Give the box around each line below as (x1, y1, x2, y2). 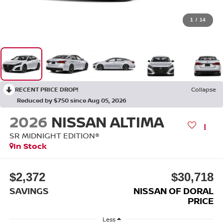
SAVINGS (9, 184, 49, 197)
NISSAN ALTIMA (51, 111, 164, 132)
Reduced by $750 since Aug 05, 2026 (17, 96, 126, 105)
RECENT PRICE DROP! (15, 85, 78, 94)
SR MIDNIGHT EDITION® (9, 130, 100, 141)
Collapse (191, 85, 216, 94)
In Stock (13, 140, 47, 152)
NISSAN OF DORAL (133, 184, 214, 197)
